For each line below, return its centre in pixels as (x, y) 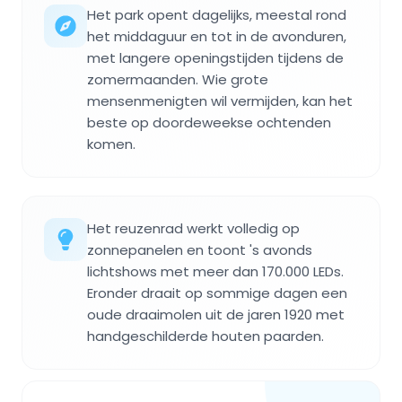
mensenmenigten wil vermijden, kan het (220, 100)
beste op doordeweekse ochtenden (209, 122)
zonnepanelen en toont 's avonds (200, 249)
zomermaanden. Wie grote (178, 79)
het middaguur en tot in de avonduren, (217, 36)
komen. (111, 144)
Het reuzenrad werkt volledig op (193, 228)
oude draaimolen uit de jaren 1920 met (216, 314)
